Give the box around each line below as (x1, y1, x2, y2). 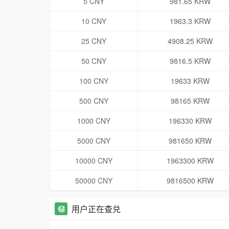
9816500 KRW (166, 175, 214, 186)
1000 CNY (77, 116, 110, 126)
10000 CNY (75, 155, 112, 166)
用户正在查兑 (72, 203, 121, 215)
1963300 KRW (166, 155, 214, 166)
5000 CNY (77, 135, 110, 146)
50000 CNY (75, 175, 112, 186)
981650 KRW (168, 135, 212, 146)
